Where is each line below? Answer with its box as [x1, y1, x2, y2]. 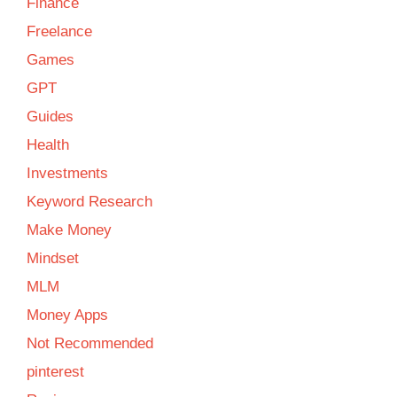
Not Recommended [27, 334, 153, 352]
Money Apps [27, 306, 108, 323]
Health [27, 136, 69, 153]
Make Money [27, 221, 112, 238]
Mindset [27, 249, 79, 267]
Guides [27, 107, 74, 125]
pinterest [27, 362, 84, 380]
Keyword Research [27, 192, 152, 210]
